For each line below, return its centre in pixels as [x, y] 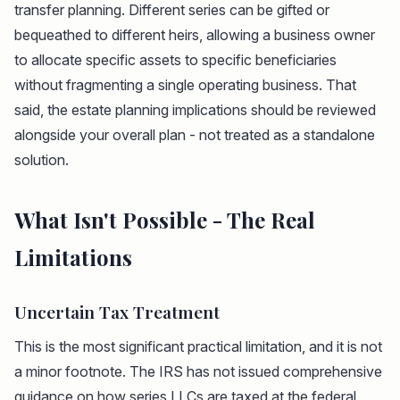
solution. [42, 160]
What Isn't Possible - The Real [165, 220]
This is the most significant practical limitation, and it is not [198, 347]
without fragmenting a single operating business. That [185, 85]
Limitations [73, 258]
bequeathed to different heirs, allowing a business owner [195, 35]
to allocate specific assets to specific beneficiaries [175, 60]
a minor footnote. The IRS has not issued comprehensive [198, 372]
